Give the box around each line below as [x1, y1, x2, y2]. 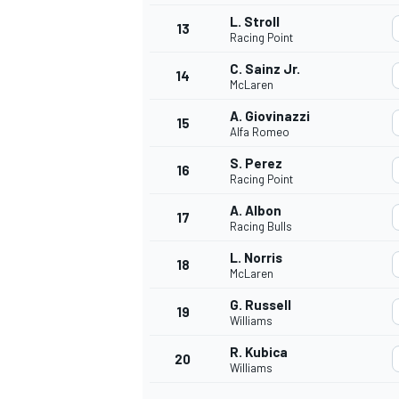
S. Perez [230, 155, 282, 172]
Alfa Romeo [230, 125, 289, 140]
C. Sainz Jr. [230, 61, 300, 77]
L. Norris [230, 249, 282, 266]
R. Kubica [230, 344, 288, 361]
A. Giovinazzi [230, 108, 310, 125]
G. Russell [230, 297, 291, 313]
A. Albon [230, 202, 281, 219]
